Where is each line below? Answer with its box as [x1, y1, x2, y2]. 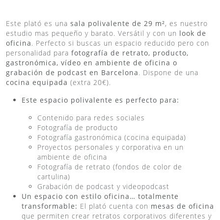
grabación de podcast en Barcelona [6, 68, 138, 78]
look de [179, 28, 206, 38]
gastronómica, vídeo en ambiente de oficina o [6, 58, 177, 68]
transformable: [22, 201, 80, 211]
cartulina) [37, 172, 70, 182]
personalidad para [6, 48, 71, 58]
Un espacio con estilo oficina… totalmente [22, 192, 179, 201]
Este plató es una [6, 19, 70, 28]
